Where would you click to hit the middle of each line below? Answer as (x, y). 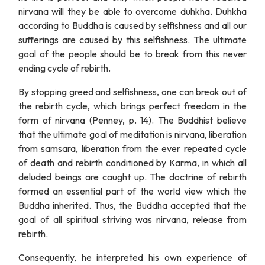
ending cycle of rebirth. (64, 68)
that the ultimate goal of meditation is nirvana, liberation (132, 134)
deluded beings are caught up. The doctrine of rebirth (132, 177)
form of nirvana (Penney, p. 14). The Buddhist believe (132, 120)
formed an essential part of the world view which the (132, 191)
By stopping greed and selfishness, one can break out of (132, 92)
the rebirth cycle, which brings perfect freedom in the (132, 106)
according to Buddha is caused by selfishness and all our (132, 25)
